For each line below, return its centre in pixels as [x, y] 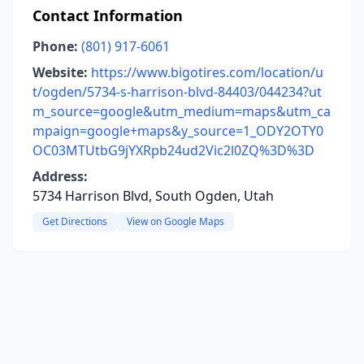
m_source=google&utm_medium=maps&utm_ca [182, 111]
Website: [60, 72]
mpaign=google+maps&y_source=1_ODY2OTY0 [178, 131]
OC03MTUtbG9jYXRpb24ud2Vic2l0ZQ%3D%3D [173, 150]
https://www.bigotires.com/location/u [207, 72]
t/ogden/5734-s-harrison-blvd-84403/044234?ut [177, 92]
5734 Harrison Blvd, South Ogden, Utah [153, 196]
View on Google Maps [175, 221]
